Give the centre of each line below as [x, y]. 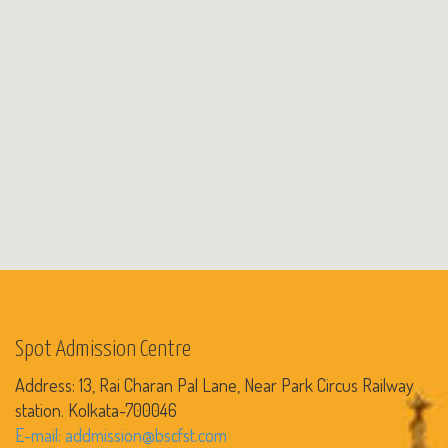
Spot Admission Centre [103, 349]
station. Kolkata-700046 [96, 409]
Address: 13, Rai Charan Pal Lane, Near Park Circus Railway [214, 384]
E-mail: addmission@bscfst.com [121, 434]
